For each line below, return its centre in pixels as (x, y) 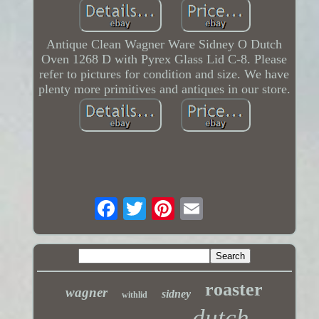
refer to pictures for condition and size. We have (164, 74)
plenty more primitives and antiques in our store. (164, 89)
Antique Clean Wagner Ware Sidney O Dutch (164, 44)
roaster (234, 290)
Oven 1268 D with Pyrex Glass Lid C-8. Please (164, 59)
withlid (135, 295)
